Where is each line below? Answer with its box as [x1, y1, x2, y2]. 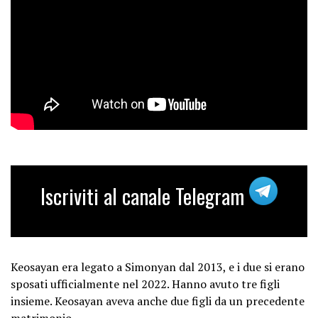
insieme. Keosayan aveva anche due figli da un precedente [11, 292, 305, 309]
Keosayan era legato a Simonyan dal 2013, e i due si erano [11, 258, 305, 275]
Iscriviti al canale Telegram [40, 180, 249, 211]
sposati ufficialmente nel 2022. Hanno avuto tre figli [11, 275, 280, 292]
